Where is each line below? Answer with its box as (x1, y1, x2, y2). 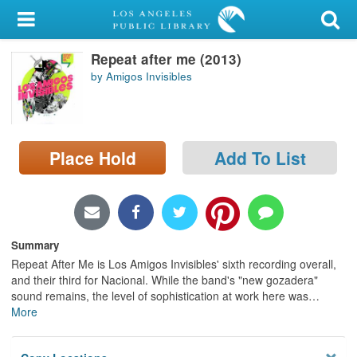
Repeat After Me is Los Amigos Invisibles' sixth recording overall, (11, 255, 336, 272)
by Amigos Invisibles (91, 69, 192, 84)
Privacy (10, 226, 55, 244)
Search (10, 131, 52, 148)
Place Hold (49, 145, 136, 170)
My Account (10, 11, 80, 29)
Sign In (38, 89, 76, 107)
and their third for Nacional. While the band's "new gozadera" (11, 271, 318, 288)
